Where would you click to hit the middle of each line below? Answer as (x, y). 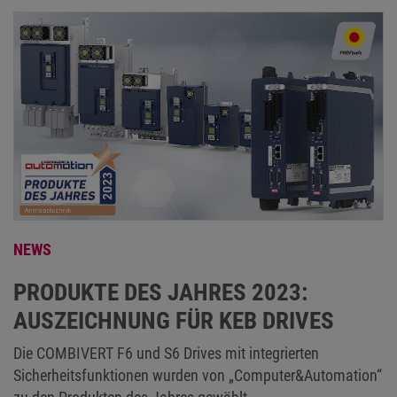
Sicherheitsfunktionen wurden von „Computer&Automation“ (198, 376)
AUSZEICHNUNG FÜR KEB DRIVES (174, 321)
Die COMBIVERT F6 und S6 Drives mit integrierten (166, 354)
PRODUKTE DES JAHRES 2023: (160, 293)
